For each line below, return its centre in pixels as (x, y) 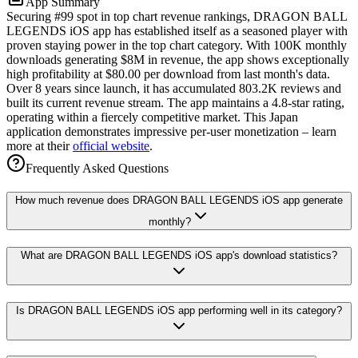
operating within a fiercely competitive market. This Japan (152, 117)
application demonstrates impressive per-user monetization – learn (171, 131)
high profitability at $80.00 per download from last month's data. (168, 74)
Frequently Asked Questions (97, 168)
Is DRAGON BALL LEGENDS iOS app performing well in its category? (179, 310)
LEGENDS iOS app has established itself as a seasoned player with (177, 30)
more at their (40, 145)
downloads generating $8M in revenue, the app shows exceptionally (178, 59)
